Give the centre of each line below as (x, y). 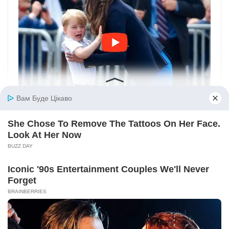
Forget (22, 180)
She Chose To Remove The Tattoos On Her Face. (114, 124)
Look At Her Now (44, 135)
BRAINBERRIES (27, 191)
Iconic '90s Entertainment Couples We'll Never (108, 169)
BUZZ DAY (20, 146)
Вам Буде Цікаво (44, 98)
